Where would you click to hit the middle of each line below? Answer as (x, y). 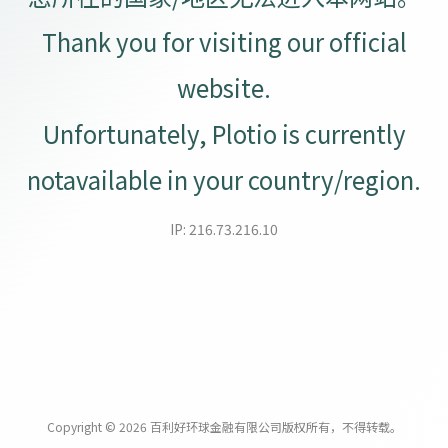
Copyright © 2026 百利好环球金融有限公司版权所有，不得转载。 (224, 426)
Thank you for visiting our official (224, 41)
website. (224, 87)
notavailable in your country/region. (224, 179)
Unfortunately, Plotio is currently (224, 133)
